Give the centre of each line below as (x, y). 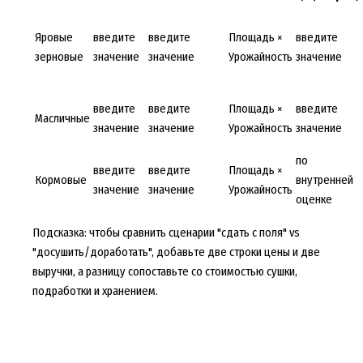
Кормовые (60, 179)
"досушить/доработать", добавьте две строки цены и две (176, 252)
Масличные (62, 118)
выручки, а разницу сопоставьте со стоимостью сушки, (164, 272)
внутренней (324, 179)
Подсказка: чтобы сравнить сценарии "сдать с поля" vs (166, 233)
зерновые (59, 56)
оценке (314, 199)
